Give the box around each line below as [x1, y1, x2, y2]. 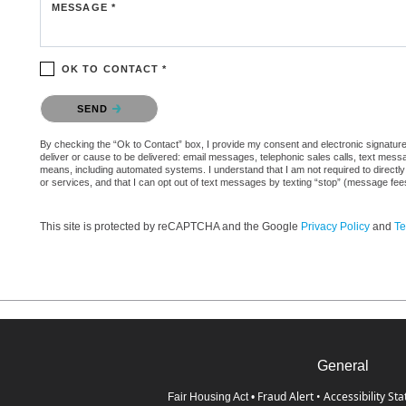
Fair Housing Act [167, 390, 248, 403]
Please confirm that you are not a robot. [40, 91, 248, 105]
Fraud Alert [256, 388, 314, 404]
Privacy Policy [301, 219, 370, 233]
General [316, 357, 369, 373]
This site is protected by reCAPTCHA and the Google [40, 219, 301, 233]
